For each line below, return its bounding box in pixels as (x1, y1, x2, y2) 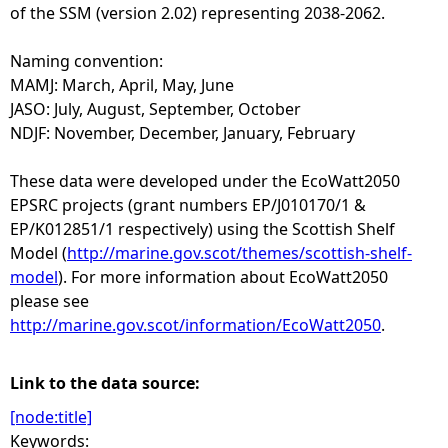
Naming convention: (10, 50, 163, 72)
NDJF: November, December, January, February (10, 122, 355, 144)
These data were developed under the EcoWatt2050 (10, 170, 400, 192)
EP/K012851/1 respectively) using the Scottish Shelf (10, 218, 395, 240)
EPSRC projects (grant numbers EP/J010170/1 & (10, 194, 366, 216)
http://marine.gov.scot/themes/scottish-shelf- (67, 242, 412, 264)
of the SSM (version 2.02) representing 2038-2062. (10, 2, 385, 24)
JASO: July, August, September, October (10, 98, 301, 120)
